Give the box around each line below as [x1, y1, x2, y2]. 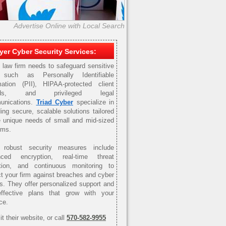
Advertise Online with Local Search [14, 22, 125, 30]
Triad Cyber [36, 98, 73, 106]
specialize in [73, 98, 114, 106]
